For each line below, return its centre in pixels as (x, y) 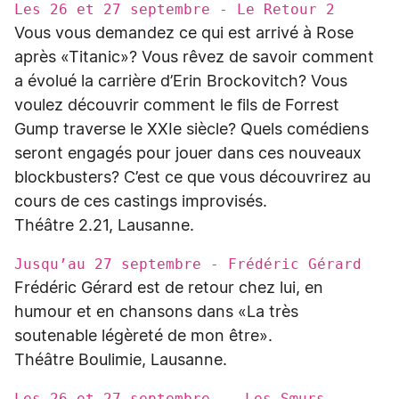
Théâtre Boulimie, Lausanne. (123, 361)
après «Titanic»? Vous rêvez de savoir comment (194, 58)
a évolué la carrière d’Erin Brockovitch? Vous (181, 82)
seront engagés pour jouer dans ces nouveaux (188, 154)
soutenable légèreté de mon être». (146, 337)
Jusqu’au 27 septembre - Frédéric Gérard (188, 264)
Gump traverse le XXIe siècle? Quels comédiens (191, 130)
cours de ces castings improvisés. (141, 202)
